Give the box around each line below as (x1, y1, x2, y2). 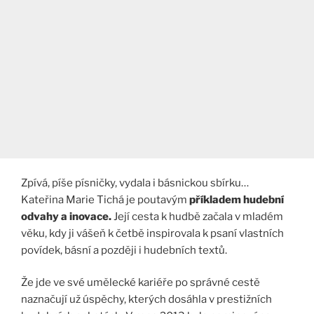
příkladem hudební (187, 193, 284, 206)
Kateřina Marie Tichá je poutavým (21, 193, 187, 206)
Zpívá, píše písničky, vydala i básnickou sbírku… (21, 176, 249, 189)
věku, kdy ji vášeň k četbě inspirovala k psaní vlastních (21, 226, 284, 240)
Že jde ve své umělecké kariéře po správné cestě (21, 276, 260, 289)
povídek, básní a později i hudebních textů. (21, 243, 227, 257)
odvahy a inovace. (21, 210, 114, 223)
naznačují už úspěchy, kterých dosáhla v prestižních (21, 293, 272, 306)
